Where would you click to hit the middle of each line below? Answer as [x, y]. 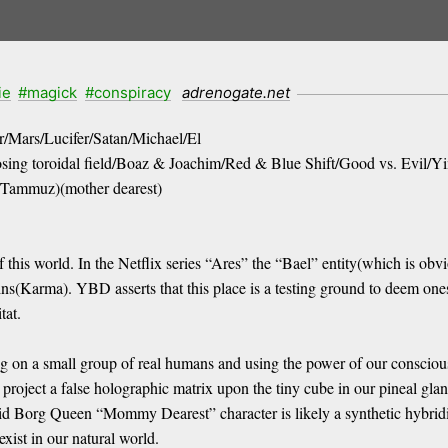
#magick [48, 92]
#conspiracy [127, 92]
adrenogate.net [236, 92]
